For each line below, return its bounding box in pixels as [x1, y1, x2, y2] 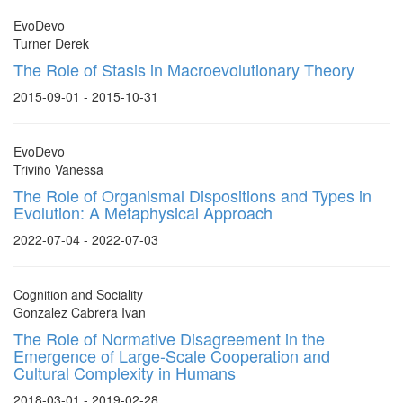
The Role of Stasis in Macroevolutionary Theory [13, 58, 354, 81]
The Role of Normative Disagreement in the [13, 327, 325, 350]
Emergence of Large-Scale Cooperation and [13, 344, 330, 367]
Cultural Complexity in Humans [13, 361, 236, 384]
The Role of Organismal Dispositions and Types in [13, 184, 372, 207]
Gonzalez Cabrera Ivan [13, 303, 146, 321]
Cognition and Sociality [13, 285, 143, 303]
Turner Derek [13, 34, 89, 52]
